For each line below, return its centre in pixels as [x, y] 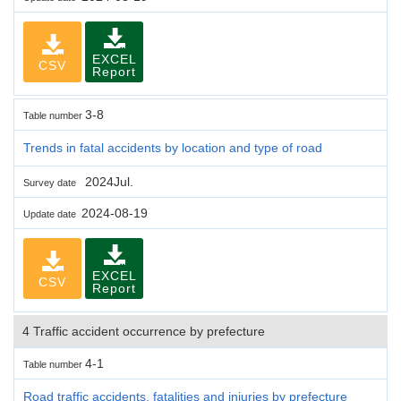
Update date [52, 213]
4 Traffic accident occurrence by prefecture [144, 331]
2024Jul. [107, 181]
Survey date [52, 182]
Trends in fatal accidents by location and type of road [173, 147]
